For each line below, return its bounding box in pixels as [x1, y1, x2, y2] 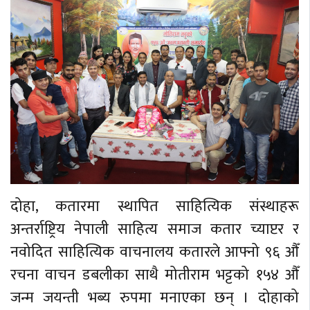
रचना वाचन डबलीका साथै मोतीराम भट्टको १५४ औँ [10, 262, 299, 288]
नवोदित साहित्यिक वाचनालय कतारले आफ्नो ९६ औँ [10, 239, 299, 265]
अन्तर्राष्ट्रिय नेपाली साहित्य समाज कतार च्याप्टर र [10, 216, 299, 242]
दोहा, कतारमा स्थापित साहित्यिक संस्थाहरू [10, 193, 299, 219]
